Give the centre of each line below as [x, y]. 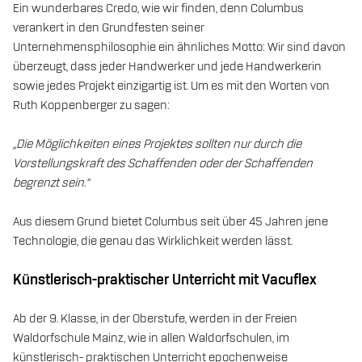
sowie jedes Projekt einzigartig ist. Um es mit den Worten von [171, 86]
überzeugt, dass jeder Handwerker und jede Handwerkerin [167, 67]
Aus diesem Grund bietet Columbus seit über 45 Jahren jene [170, 222]
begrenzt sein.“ [51, 183]
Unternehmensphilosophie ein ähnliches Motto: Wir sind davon [179, 47]
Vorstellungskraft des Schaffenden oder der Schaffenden [163, 164]
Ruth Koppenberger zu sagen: [91, 105]
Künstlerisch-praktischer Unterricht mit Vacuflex [165, 280]
